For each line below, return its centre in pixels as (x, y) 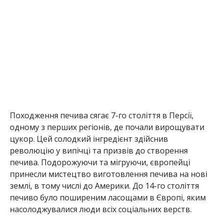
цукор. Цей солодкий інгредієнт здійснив (89, 139)
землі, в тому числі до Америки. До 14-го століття (104, 186)
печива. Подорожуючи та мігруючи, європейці (100, 163)
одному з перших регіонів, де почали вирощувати (107, 127)
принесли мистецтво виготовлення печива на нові (108, 174)
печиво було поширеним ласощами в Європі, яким (108, 198)
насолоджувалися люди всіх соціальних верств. (100, 209)
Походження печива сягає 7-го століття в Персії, (101, 116)
